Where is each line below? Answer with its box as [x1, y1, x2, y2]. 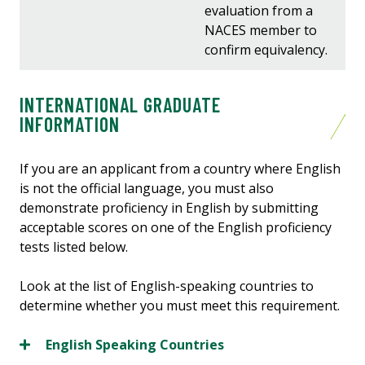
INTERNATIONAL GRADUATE [20, 92, 221, 117]
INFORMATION [20, 112, 120, 136]
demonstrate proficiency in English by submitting [20, 198, 319, 217]
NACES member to [204, 20, 318, 39]
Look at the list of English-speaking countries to [20, 276, 314, 295]
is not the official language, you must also [20, 178, 274, 197]
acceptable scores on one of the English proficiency [20, 218, 332, 236]
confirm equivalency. [204, 40, 328, 59]
